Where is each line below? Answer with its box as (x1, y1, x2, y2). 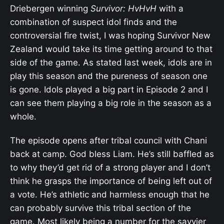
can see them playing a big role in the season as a (10, 98, 211, 108)
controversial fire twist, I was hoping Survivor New (10, 30, 210, 40)
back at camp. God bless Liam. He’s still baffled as (10, 149, 214, 159)
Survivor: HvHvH (90, 3, 156, 13)
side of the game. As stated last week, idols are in (10, 57, 212, 67)
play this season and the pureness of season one (10, 71, 207, 81)
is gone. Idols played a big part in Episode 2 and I (10, 84, 208, 94)
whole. (10, 111, 36, 121)
